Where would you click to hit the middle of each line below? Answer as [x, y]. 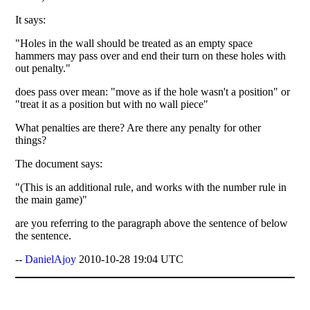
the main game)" [52, 199]
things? [31, 140]
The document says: [59, 163]
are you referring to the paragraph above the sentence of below [152, 223]
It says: [31, 19]
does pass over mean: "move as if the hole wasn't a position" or [153, 91]
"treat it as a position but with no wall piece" [112, 104]
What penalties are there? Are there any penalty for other [138, 127]
